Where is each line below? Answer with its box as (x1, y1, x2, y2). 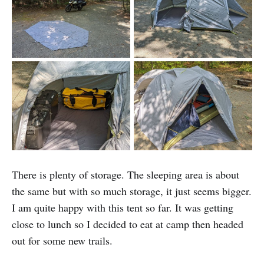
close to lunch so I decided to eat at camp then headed (12, 216, 243, 231)
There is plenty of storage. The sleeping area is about (12, 167, 239, 181)
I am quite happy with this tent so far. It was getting (12, 200, 233, 214)
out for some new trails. (12, 233, 113, 247)
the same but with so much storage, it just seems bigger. (12, 183, 252, 198)
